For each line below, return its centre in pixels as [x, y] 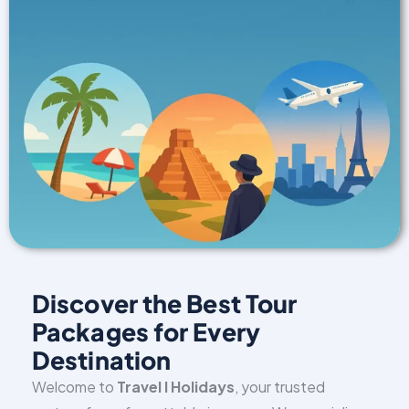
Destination [102, 359]
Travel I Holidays [176, 386]
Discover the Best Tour [165, 303]
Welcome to [74, 386]
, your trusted [280, 386]
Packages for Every [146, 331]
